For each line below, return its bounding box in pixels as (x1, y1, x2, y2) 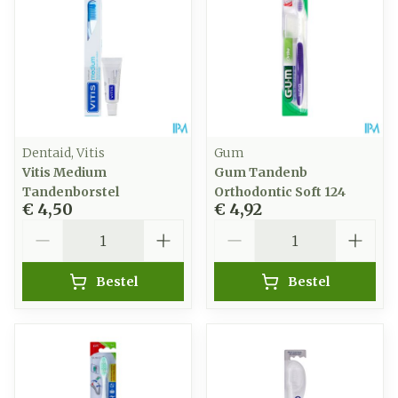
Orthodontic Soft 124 (214, 184, 346, 200)
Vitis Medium (22, 164, 107, 180)
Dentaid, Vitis (22, 145, 105, 161)
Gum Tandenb (214, 164, 307, 180)
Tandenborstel (22, 184, 119, 200)
